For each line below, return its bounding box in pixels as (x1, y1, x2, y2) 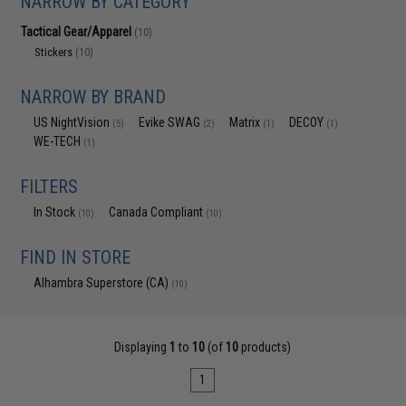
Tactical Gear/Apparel (21, 24, 135, 39)
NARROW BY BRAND (20, 86, 167, 108)
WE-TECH (34, 134, 84, 149)
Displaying (114, 340, 170, 354)
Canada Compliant (109, 205, 207, 219)
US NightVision (34, 115, 113, 130)
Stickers (34, 45, 76, 59)
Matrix (229, 115, 264, 130)
